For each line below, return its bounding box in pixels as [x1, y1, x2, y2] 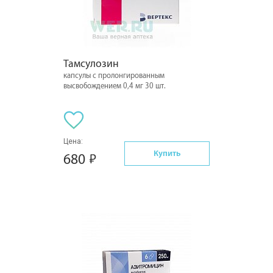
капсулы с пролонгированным [63, 71, 165, 80]
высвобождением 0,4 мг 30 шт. [63, 82, 166, 90]
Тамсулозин [63, 58, 119, 69]
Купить [154, 148, 180, 158]
